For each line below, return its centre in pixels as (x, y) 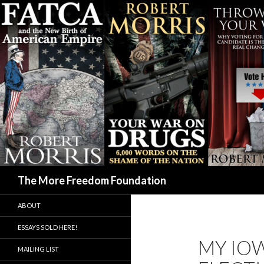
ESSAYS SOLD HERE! (47, 227)
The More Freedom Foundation (92, 180)
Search (16, 173)
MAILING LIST (38, 249)
